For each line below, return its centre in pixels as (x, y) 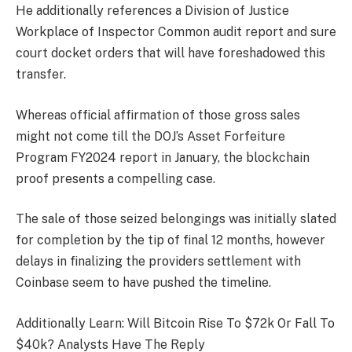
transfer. (41, 75)
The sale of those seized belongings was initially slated (176, 219)
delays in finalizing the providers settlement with (158, 262)
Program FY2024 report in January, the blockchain (163, 157)
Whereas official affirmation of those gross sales (158, 115)
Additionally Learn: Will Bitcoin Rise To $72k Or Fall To (175, 323)
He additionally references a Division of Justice (152, 11)
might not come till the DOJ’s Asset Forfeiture (150, 136)
